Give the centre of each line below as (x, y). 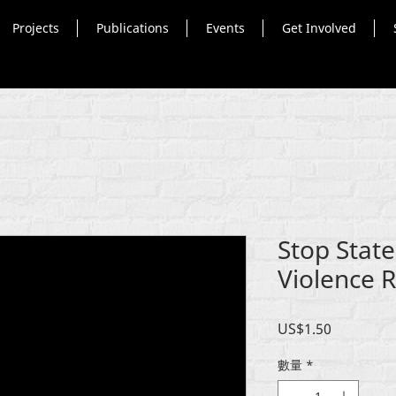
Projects (35, 28)
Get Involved (319, 28)
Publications (132, 28)
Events (225, 28)
